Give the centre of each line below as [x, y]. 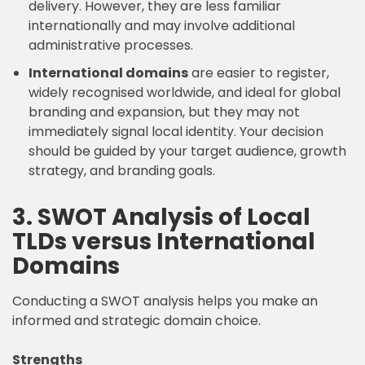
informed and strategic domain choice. [136, 321]
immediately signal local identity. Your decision [176, 132]
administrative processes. [111, 45]
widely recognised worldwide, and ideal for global [185, 92]
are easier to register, [259, 73]
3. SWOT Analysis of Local [161, 217]
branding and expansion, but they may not [164, 112]
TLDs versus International [164, 242]
